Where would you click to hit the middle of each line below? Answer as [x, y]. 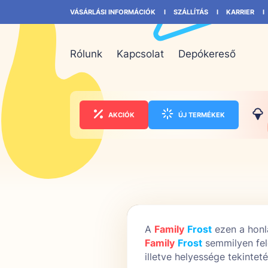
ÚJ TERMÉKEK [202, 115]
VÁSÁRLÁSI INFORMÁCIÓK [113, 12]
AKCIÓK [121, 115]
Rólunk [86, 54]
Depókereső [207, 54]
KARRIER [240, 12]
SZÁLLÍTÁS [191, 12]
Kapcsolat [140, 54]
